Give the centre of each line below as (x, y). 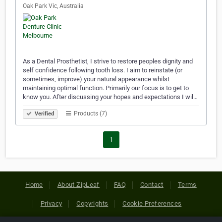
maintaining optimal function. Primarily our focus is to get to (106, 88)
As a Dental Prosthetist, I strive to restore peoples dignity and (108, 61)
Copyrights (92, 204)
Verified (44, 114)
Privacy (51, 204)
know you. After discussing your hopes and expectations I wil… (110, 97)
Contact (152, 185)
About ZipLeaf (78, 185)
